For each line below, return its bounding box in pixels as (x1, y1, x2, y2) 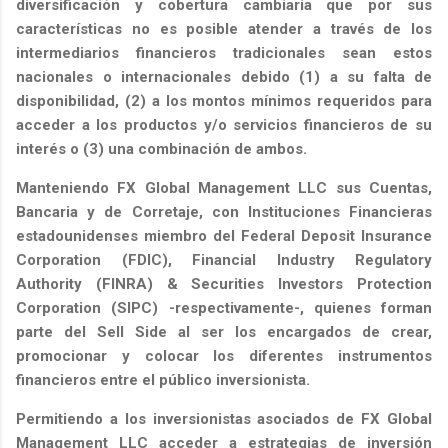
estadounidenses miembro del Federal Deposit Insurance (16, 227, 432, 246)
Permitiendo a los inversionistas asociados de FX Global (16, 410, 432, 429)
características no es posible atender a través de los (16, 20, 432, 39)
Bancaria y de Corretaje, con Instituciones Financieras (16, 203, 432, 222)
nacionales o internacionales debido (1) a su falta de (16, 68, 432, 87)
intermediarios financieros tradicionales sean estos (16, 44, 432, 63)
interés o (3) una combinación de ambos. (16, 140, 307, 159)
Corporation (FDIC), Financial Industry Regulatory (16, 251, 432, 270)
